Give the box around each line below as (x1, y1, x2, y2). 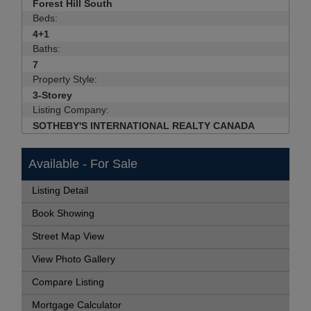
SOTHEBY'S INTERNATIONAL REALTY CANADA (33, 120, 255, 131)
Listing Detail (32, 185, 88, 196)
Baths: (33, 43, 60, 54)
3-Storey (33, 90, 72, 101)
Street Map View (32, 231, 104, 242)
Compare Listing (32, 277, 104, 287)
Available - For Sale (28, 157, 137, 171)
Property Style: (33, 74, 97, 85)
